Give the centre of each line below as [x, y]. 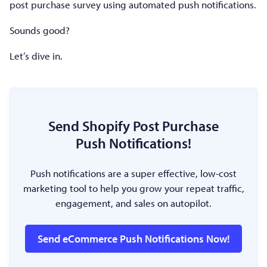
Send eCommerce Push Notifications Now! [133, 238]
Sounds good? [40, 30]
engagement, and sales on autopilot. [133, 203]
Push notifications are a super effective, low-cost [133, 173]
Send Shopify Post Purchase [133, 125]
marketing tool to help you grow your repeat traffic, [133, 188]
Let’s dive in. [36, 55]
